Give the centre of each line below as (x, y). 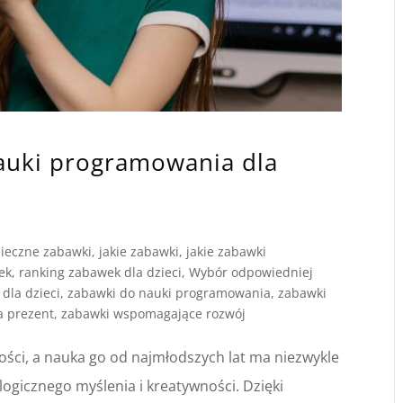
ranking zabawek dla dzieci (101, 272)
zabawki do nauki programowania (170, 292)
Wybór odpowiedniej (251, 272)
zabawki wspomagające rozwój (154, 313)
